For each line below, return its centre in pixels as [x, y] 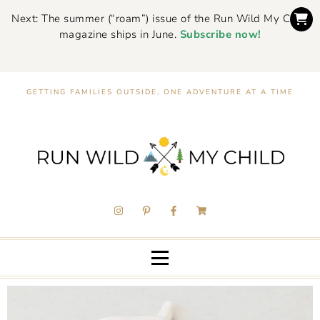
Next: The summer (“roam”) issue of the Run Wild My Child [160, 19]
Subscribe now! [220, 34]
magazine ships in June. [119, 34]
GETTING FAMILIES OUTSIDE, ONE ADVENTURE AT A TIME [160, 92]
